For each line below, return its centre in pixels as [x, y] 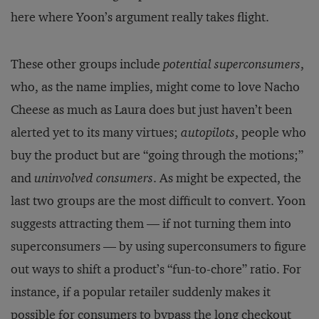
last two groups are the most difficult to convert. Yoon [158, 201]
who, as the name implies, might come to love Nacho [155, 87]
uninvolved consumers [94, 178]
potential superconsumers [232, 64]
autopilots [208, 132]
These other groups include [87, 64]
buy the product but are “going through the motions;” [157, 155]
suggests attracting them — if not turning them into [151, 224]
